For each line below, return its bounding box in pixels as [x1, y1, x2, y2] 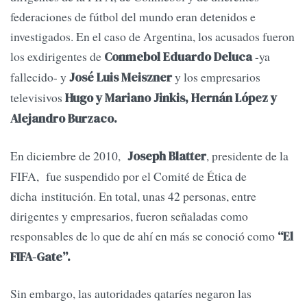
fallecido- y [10, 69, 69, 86]
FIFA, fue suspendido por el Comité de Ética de [10, 167, 247, 184]
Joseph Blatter [125, 147, 206, 164]
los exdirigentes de [10, 48, 104, 65]
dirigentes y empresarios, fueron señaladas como [10, 207, 248, 224]
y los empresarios [175, 69, 260, 86]
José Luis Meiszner [69, 69, 175, 86]
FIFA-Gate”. [10, 248, 73, 265]
